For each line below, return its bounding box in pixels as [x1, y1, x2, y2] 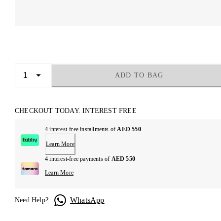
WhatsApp [70, 195, 105, 204]
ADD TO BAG [114, 72, 164, 79]
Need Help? [15, 196, 48, 204]
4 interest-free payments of [44, 155, 111, 163]
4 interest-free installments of [44, 126, 117, 133]
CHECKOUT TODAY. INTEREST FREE [15, 107, 137, 115]
